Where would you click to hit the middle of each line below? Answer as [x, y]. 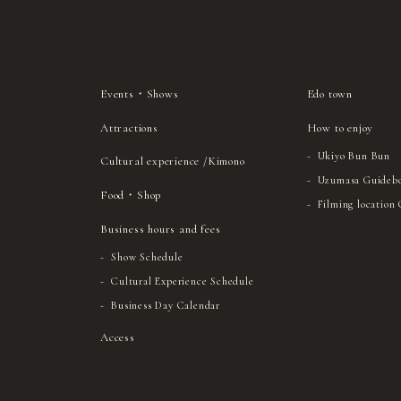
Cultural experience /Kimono [173, 162]
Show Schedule [147, 256]
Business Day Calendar [166, 305]
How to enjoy [340, 128]
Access [118, 337]
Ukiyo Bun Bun [354, 155]
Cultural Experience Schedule [183, 281]
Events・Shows [140, 94]
